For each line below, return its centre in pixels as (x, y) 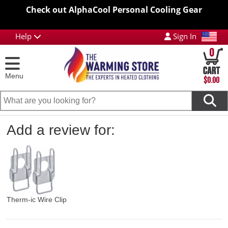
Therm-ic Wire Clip (37, 199)
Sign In (183, 36)
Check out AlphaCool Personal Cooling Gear (114, 10)
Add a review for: (61, 130)
